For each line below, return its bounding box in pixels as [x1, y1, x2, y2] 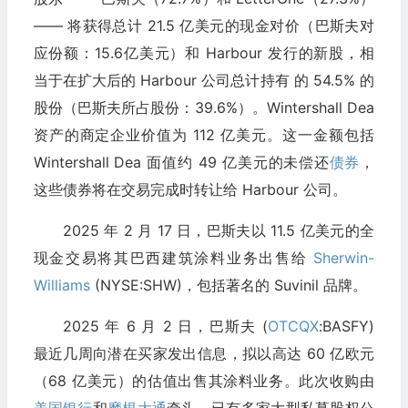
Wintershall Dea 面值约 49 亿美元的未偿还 [33, 152, 331, 171]
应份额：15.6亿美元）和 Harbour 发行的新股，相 [33, 43, 374, 62]
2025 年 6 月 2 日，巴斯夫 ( [62, 316, 268, 335]
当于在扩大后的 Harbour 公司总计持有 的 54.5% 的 [33, 70, 374, 89]
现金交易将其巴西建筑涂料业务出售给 [33, 248, 313, 267]
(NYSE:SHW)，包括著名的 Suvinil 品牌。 [89, 275, 367, 294]
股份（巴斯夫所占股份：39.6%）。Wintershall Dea [33, 97, 374, 117]
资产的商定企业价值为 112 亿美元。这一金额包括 [33, 125, 374, 144]
